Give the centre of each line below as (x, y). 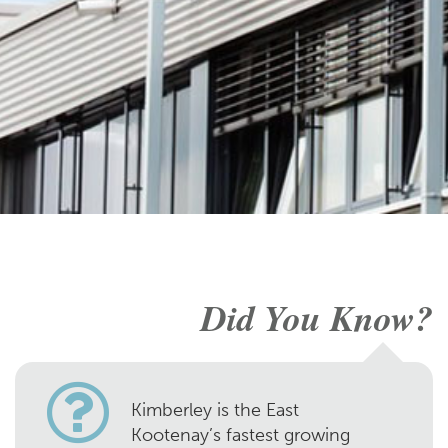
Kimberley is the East (215, 410)
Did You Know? (317, 317)
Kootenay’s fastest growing (240, 435)
